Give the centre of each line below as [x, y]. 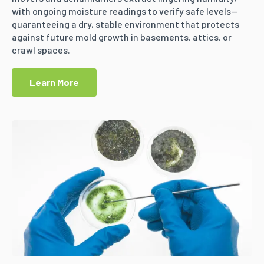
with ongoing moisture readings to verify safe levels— [125, 11]
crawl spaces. [41, 49]
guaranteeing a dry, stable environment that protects [126, 24]
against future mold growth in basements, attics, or [122, 37]
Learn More [54, 82]
